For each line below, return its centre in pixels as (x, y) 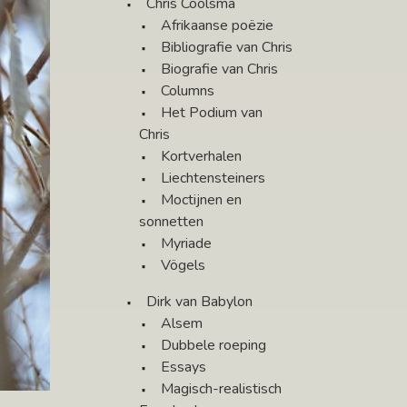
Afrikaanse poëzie (217, 26)
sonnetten (171, 222)
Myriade (186, 244)
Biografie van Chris (219, 69)
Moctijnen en (201, 200)
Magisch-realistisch (221, 389)
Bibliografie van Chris (227, 48)
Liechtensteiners (213, 179)
